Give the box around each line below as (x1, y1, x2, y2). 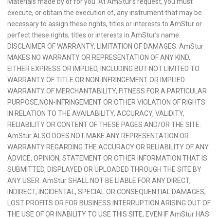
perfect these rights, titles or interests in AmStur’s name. (7, 31, 181, 39)
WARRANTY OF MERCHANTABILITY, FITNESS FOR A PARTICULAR (7, 87, 207, 95)
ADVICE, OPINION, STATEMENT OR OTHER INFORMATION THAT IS (7, 154, 207, 162)
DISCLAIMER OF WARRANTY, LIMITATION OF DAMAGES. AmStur (7, 42, 203, 50)
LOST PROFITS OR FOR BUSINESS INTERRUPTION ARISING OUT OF (7, 199, 211, 207)
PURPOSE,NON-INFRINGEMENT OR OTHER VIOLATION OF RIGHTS (7, 98, 205, 106)
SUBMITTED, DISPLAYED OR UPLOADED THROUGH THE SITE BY (7, 165, 201, 173)
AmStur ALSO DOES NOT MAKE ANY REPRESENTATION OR (7, 132, 189, 140)
